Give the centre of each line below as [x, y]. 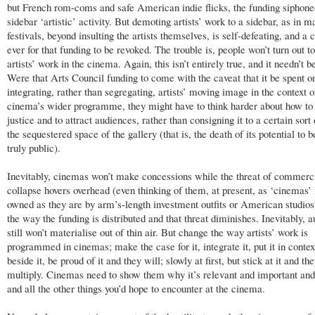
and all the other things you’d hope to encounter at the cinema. [136, 289]
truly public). [34, 147]
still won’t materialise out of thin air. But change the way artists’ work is [157, 232]
